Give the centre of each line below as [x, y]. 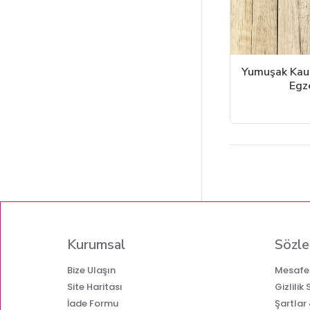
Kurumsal [96, 244]
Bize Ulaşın [91, 270]
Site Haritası [95, 286]
